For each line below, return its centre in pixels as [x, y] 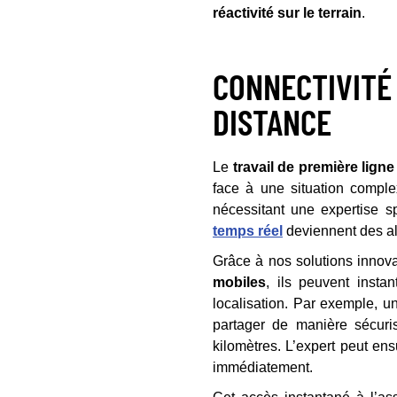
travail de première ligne [312, 167]
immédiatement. [263, 367]
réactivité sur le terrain [287, 13]
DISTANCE [272, 121]
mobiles [239, 282]
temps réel [248, 231]
